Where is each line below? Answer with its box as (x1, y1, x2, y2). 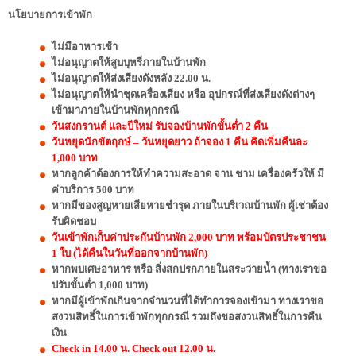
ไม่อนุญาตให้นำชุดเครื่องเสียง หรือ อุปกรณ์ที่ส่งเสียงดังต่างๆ (52, 88, 315, 101)
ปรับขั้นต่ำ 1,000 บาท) (52, 279, 148, 292)
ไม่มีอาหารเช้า (52, 41, 118, 53)
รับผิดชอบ (52, 215, 96, 228)
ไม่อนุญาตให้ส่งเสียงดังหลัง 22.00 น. (52, 72, 211, 85)
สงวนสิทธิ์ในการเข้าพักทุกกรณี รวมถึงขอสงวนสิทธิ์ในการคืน (52, 311, 322, 323)
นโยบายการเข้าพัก (8, 9, 92, 21)
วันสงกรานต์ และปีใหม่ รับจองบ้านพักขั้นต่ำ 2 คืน (52, 120, 268, 133)
